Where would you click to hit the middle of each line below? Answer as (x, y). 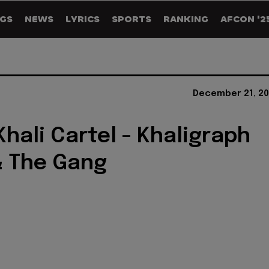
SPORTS (131, 19)
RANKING (186, 19)
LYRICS (83, 19)
